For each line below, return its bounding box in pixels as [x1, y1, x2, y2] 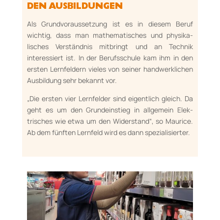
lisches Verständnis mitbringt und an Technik [27, 41, 193, 51]
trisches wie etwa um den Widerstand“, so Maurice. [27, 116, 193, 126]
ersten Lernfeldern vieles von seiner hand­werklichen [27, 64, 193, 74]
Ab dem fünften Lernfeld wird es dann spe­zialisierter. [27, 127, 190, 137]
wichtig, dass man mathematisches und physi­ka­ [27, 30, 193, 40]
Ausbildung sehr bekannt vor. [27, 75, 117, 85]
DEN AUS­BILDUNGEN [27, 2, 123, 12]
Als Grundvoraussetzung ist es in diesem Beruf [27, 19, 193, 28]
